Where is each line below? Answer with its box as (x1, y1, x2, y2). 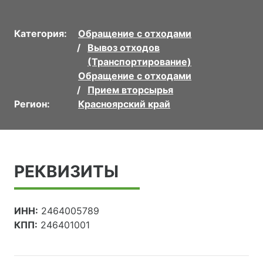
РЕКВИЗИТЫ (14, 161, 119, 181)
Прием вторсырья (87, 83, 174, 96)
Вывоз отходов (87, 41, 160, 53)
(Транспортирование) (87, 55, 192, 68)
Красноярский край (78, 97, 171, 110)
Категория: (14, 27, 67, 39)
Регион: (14, 97, 50, 110)
